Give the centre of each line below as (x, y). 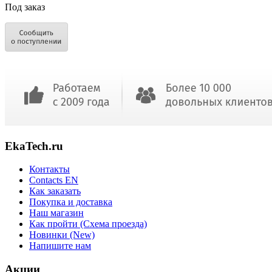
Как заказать (55, 191)
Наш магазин (56, 213)
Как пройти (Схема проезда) (88, 224)
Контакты (49, 169)
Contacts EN (54, 180)
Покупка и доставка (71, 202)
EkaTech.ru (34, 146)
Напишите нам (60, 246)
